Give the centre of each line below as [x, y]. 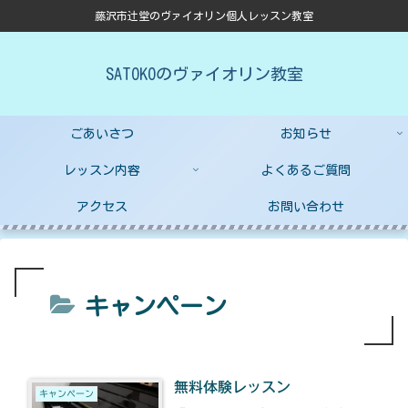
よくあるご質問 [306, 170]
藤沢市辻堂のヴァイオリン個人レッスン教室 [204, 16]
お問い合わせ [306, 206]
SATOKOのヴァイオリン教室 [204, 73]
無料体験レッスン [233, 387]
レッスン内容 [102, 170]
